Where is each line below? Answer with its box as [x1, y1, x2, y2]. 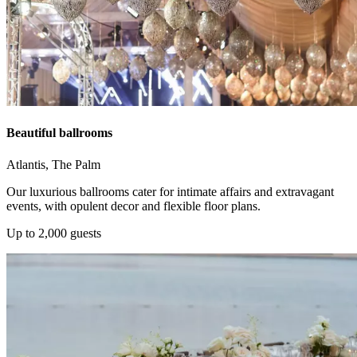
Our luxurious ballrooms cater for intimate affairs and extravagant [6, 184, 334, 198]
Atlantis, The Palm [6, 157, 100, 171]
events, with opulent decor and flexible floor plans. [6, 198, 261, 213]
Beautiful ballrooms [6, 126, 112, 140]
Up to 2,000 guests [6, 226, 101, 240]
